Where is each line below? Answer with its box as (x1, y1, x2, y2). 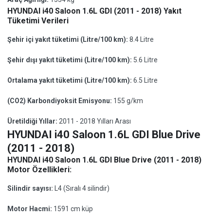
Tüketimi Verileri (7, 16, 69, 25)
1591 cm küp (54, 205, 93, 213)
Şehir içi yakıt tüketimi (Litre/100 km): (7, 36, 129, 43)
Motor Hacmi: (7, 205, 54, 213)
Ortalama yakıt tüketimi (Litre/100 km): (7, 76, 133, 84)
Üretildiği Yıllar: (7, 117, 59, 125)
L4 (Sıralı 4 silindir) (54, 184, 109, 192)
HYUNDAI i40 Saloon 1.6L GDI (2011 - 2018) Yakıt (7, 6, 182, 16)
